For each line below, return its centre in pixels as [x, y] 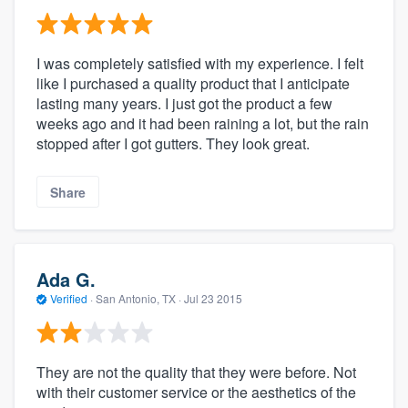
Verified [69, 299]
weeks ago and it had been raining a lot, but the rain [203, 124]
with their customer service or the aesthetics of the [196, 392]
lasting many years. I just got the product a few [184, 104]
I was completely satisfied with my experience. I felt [200, 64]
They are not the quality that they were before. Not [196, 372]
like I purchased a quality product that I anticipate [193, 84]
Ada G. [66, 280]
